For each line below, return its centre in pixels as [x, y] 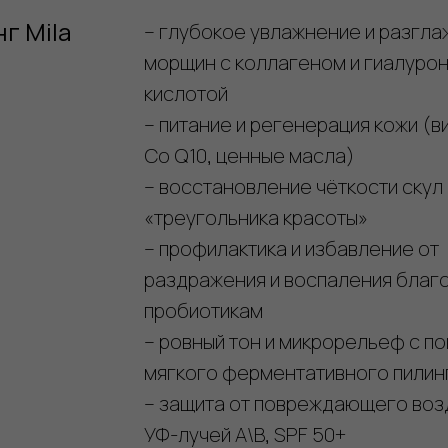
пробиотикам [203, 310]
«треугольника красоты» [256, 217]
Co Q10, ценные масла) [249, 155]
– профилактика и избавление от [291, 248]
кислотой [186, 93]
